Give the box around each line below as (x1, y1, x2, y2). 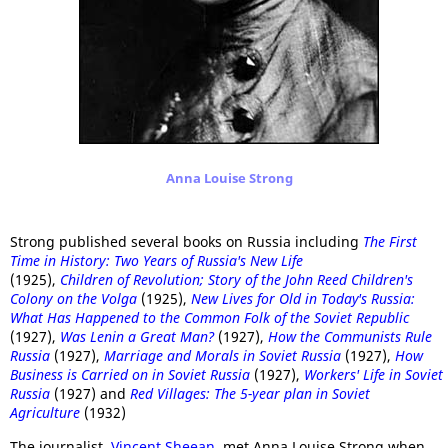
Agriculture (10, 403, 80, 422)
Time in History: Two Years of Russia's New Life (10, 251, 303, 270)
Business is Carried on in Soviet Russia (10, 365, 250, 384)
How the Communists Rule (268, 327, 432, 346)
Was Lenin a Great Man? (60, 327, 218, 346)
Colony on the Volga (10, 289, 137, 308)
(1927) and (50, 384, 130, 403)
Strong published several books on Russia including (10, 232, 363, 251)
